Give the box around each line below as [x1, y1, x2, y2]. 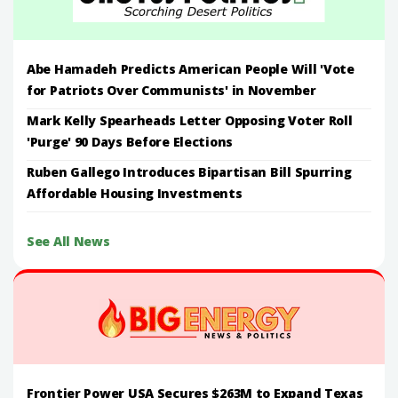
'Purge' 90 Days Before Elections [27, 132, 234, 150]
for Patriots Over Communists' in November [27, 81, 316, 99]
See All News [27, 232, 110, 250]
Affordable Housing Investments [27, 184, 243, 202]
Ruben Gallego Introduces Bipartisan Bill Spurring [27, 163, 352, 180]
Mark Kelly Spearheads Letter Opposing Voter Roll [27, 111, 353, 129]
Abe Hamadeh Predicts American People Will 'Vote [27, 60, 354, 77]
